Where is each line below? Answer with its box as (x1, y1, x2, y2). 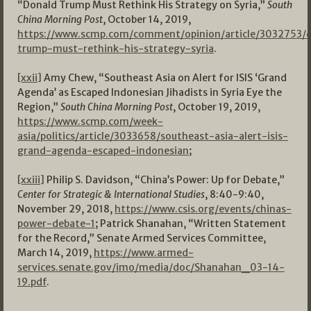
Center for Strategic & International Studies (17, 188, 205, 201)
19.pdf (17, 276, 47, 289)
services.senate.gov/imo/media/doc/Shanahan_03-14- (17, 261, 285, 274)
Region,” (17, 101, 60, 114)
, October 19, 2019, (173, 101, 260, 114)
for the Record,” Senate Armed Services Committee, (17, 232, 266, 245)
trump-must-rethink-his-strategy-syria (17, 42, 214, 56)
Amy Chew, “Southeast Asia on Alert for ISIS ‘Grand (42, 72, 287, 85)
